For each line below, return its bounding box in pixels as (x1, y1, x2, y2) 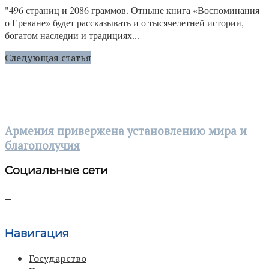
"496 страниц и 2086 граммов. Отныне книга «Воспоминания (5, 4, 259, 16)
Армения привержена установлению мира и (5, 123, 247, 138)
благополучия (5, 138, 80, 153)
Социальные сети (5, 163, 108, 178)
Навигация (5, 226, 69, 240)
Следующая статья (5, 51, 91, 64)
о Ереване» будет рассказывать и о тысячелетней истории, (5, 16, 244, 29)
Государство (29, 251, 86, 265)
